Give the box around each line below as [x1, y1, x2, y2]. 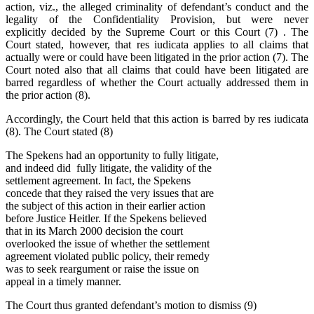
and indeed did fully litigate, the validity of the [6, 162, 212, 175]
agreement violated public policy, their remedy [6, 250, 210, 263]
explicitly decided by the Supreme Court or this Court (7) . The [6, 26, 308, 39]
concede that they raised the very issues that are [6, 187, 214, 200]
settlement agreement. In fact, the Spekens [6, 175, 191, 187]
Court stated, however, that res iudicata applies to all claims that [6, 39, 308, 51]
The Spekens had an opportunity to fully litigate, [6, 149, 221, 162]
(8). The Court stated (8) [6, 125, 113, 138]
